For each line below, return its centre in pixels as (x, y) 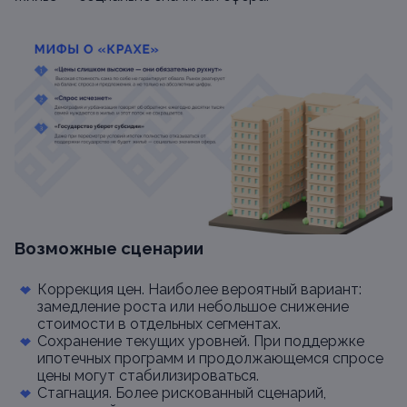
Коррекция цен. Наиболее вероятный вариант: (199, 289)
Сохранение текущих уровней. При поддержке (201, 341)
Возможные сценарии (109, 248)
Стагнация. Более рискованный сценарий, (182, 393)
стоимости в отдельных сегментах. (159, 324)
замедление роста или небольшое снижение (193, 307)
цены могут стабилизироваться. (148, 376)
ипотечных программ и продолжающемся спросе (210, 358)
